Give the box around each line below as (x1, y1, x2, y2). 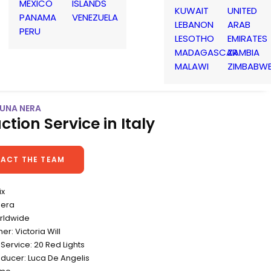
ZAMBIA (227, 45, 260, 59)
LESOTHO (175, 31, 214, 45)
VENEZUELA (72, 11, 118, 24)
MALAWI (175, 59, 209, 73)
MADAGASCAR (175, 45, 238, 59)
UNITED (227, 4, 257, 17)
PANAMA (19, 11, 56, 24)
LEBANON (175, 18, 214, 31)
